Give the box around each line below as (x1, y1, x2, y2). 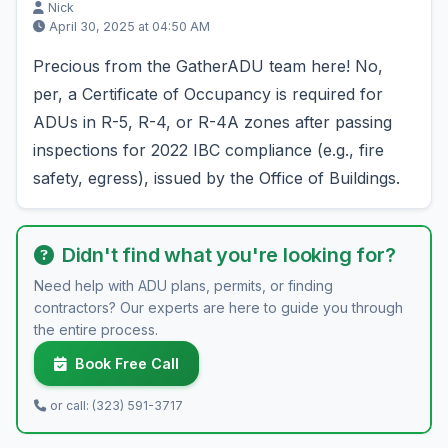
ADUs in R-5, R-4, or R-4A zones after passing (33, 112, 392, 132)
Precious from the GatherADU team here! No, (33, 56, 383, 76)
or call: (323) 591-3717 (50, 398, 183, 413)
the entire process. (34, 321, 158, 338)
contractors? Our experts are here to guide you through (34, 299, 403, 316)
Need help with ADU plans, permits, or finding (34, 277, 333, 294)
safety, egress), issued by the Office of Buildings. (33, 168, 400, 188)
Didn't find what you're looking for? (61, 243, 396, 267)
